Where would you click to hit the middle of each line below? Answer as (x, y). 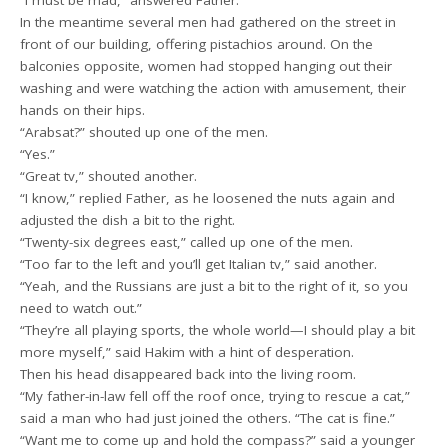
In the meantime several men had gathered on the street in (208, 21)
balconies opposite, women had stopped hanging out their (206, 65)
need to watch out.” (81, 307)
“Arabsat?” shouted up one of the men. (144, 131)
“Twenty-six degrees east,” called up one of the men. (187, 241)
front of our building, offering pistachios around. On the (197, 43)
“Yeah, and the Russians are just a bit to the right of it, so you (214, 285)
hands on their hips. (83, 109)
